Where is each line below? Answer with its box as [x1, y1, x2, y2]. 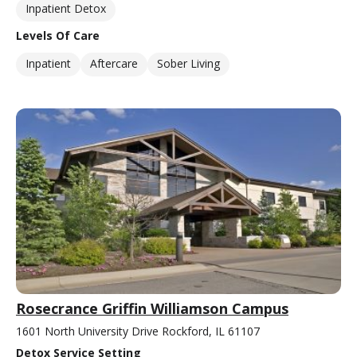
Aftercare [90, 56, 138, 72]
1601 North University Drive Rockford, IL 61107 [16, 324, 260, 339]
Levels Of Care [16, 28, 100, 44]
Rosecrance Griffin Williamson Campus [16, 299, 288, 319]
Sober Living [157, 56, 220, 72]
